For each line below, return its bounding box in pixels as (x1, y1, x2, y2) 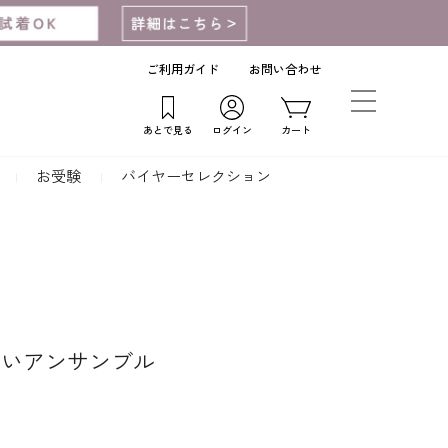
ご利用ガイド (147, 63, 219, 77)
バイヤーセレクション (121, 168, 271, 186)
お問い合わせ (249, 63, 321, 77)
